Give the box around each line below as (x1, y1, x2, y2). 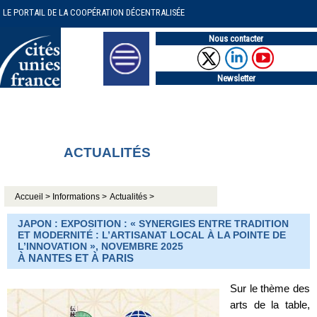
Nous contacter (209, 33, 264, 44)
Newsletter (217, 72, 255, 83)
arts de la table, (230, 299, 310, 311)
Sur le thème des (230, 282, 310, 295)
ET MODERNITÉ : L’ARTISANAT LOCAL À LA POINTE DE (18, 229, 286, 241)
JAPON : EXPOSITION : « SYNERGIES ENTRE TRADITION (18, 217, 289, 229)
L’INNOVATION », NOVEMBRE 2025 (18, 240, 183, 252)
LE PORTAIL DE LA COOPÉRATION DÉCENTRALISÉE (3, 7, 185, 18)
